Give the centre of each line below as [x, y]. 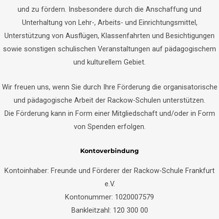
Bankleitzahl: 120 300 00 [109, 210]
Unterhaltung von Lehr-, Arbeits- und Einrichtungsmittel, [109, 23]
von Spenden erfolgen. [109, 126]
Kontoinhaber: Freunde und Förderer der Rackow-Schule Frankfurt [109, 170]
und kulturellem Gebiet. [109, 62]
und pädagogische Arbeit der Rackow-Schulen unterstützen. [109, 100]
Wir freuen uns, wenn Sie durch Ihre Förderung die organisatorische [109, 87]
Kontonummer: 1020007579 [109, 197]
